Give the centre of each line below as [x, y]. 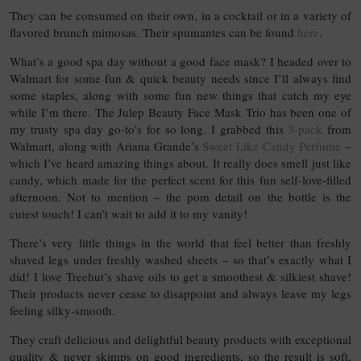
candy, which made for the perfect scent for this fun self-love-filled [180, 180]
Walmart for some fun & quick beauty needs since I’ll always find [180, 79]
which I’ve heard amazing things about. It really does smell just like [180, 163]
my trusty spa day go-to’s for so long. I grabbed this [149, 129]
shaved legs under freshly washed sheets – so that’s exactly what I [180, 260]
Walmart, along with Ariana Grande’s [106, 146]
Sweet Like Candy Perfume [272, 146]
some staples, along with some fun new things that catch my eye [180, 95]
